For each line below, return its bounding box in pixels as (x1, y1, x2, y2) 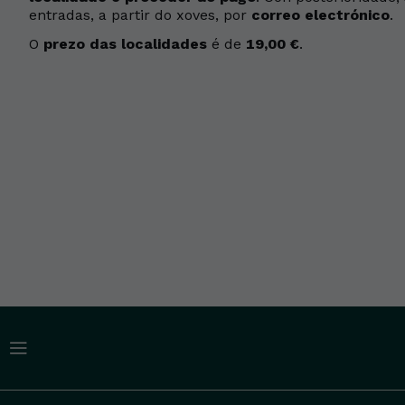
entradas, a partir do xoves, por (29, 6, 251, 24)
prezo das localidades (43, 35, 207, 52)
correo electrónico (251, 6, 390, 24)
